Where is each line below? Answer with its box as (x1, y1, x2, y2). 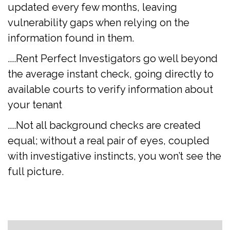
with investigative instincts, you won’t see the (8, 149, 221, 162)
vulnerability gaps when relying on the (8, 16, 189, 29)
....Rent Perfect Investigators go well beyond (8, 52, 218, 65)
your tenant (8, 98, 62, 111)
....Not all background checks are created (8, 119, 201, 131)
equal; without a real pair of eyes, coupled (8, 134, 209, 147)
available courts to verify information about (8, 83, 213, 95)
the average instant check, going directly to (8, 67, 214, 80)
